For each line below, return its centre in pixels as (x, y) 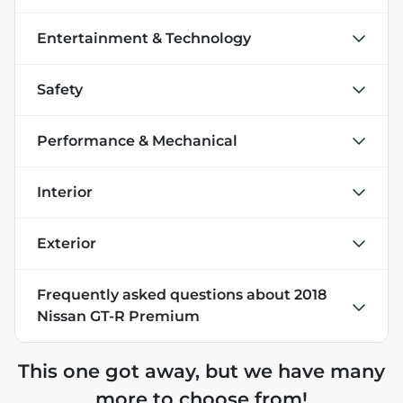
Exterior (67, 243)
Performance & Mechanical (137, 140)
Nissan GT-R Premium (118, 316)
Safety (60, 89)
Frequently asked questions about (166, 294)
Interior (65, 192)
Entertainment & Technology (144, 38)
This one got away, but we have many (201, 371)
